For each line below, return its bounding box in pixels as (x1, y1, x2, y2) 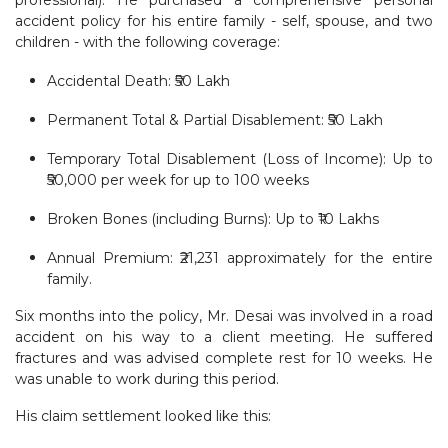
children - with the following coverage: (15, 32, 280, 51)
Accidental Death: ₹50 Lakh (47, 71, 230, 90)
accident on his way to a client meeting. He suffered (15, 327, 433, 346)
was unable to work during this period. (15, 369, 279, 388)
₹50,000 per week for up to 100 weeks (47, 170, 309, 189)
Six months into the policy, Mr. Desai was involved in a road (15, 306, 433, 325)
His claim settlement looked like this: (15, 406, 271, 425)
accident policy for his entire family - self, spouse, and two (15, 11, 433, 30)
